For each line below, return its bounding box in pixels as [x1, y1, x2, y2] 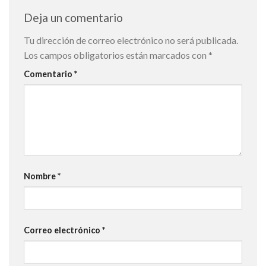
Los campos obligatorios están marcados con [24, 49, 208, 61]
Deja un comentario [24, 11, 125, 25]
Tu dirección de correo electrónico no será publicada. [24, 34, 238, 46]
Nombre [24, 171, 58, 182]
